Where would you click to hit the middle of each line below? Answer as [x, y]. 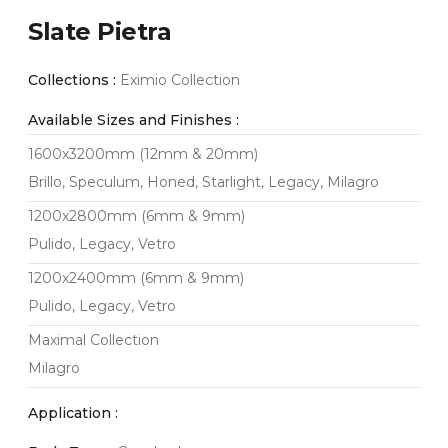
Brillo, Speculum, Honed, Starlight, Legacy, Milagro [204, 181]
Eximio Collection [178, 80]
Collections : [72, 80]
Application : [73, 412]
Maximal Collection [94, 339]
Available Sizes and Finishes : [134, 119]
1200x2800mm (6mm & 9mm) [137, 215]
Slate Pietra [100, 31]
